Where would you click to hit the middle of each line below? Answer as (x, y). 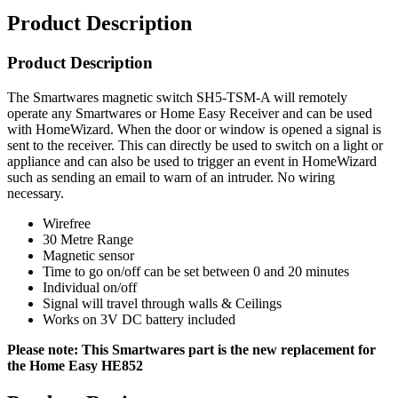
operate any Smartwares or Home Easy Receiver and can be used (190, 113)
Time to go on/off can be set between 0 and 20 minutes (196, 271)
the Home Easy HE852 (75, 365)
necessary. (36, 193)
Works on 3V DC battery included (139, 319)
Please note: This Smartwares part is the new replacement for (191, 349)
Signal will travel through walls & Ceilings (162, 303)
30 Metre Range (88, 239)
